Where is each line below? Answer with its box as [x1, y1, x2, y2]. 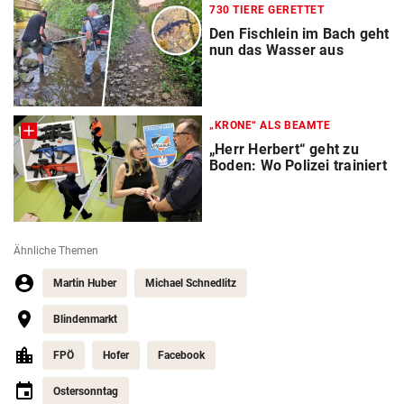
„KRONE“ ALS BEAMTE [209, 119, 330, 133]
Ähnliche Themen [14, 244, 98, 258]
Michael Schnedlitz [145, 277, 236, 290]
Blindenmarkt [53, 313, 117, 326]
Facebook [158, 349, 205, 363]
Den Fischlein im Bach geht [209, 25, 390, 43]
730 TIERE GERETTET [209, 4, 324, 17]
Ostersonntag [53, 385, 118, 399]
